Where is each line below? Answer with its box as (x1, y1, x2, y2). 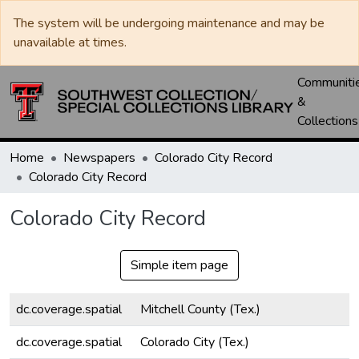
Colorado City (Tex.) (140, 333, 249, 351)
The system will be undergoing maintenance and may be (14, 14, 325, 32)
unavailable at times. (14, 34, 127, 51)
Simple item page (131, 256, 228, 274)
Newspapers (63, 149, 135, 167)
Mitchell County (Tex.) (140, 301, 260, 318)
